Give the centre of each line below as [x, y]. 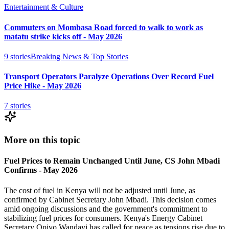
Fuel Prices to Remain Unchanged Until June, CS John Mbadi [112, 161]
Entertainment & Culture [44, 7]
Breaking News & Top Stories [79, 56]
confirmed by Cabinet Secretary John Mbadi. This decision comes [110, 199]
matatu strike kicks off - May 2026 [63, 36]
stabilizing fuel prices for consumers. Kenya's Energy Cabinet [103, 218]
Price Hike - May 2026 [43, 86]
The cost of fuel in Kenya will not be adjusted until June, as [100, 190]
